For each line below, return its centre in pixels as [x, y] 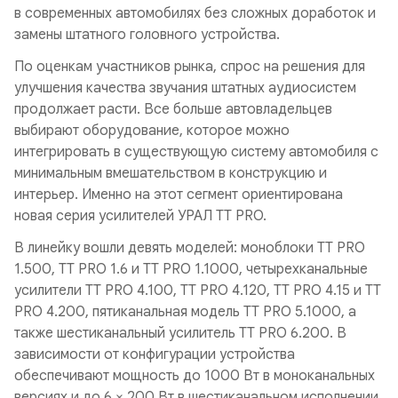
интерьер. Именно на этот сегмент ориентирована [179, 195]
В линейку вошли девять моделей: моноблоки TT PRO [190, 248]
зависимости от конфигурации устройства [155, 354]
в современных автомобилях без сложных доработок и [195, 13]
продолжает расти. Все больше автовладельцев [173, 109]
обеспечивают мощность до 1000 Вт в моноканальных [195, 376]
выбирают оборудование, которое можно [152, 131]
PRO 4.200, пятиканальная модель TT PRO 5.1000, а [185, 312]
